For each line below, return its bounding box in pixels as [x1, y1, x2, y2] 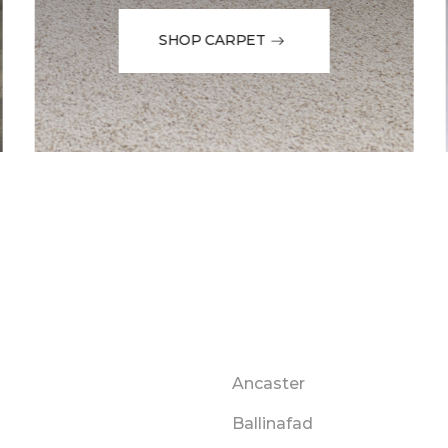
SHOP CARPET [158, 31, 266, 50]
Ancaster [232, 374, 305, 394]
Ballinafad [232, 414, 313, 434]
